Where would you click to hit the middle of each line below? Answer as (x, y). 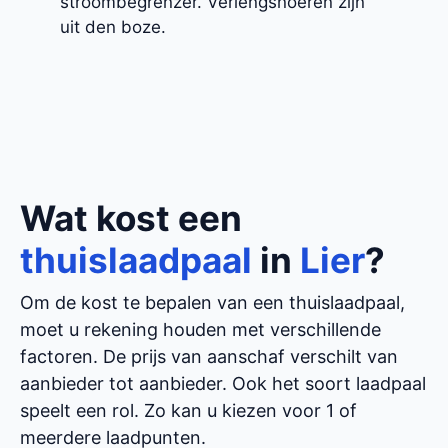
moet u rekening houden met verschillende (200, 330)
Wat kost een (131, 218)
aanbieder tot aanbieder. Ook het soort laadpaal (223, 384)
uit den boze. (113, 26)
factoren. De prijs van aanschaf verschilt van (209, 357)
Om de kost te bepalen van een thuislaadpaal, (212, 303)
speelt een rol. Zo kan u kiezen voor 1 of (188, 411)
